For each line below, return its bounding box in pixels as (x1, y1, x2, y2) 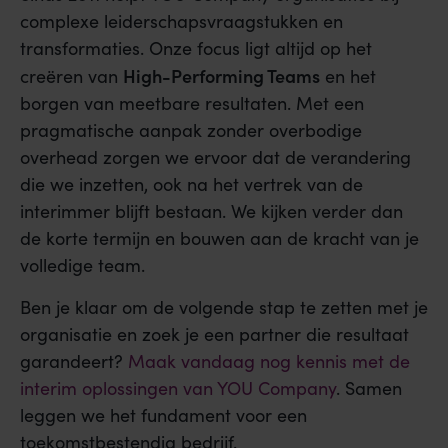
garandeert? (20, 348, 128, 373)
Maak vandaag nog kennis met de (128, 348, 410, 373)
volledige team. (20, 253, 145, 278)
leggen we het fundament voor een (20, 402, 307, 427)
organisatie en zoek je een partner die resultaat (20, 321, 409, 346)
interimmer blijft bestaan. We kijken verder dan (20, 199, 403, 224)
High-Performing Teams (123, 63, 320, 89)
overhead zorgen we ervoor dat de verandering (20, 145, 411, 170)
